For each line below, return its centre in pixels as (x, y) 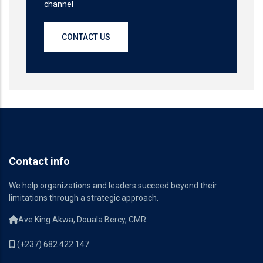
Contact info (39, 161)
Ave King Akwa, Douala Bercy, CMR (83, 219)
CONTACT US (86, 37)
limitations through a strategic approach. (84, 198)
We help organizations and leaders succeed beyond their (113, 185)
